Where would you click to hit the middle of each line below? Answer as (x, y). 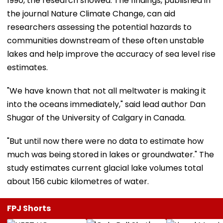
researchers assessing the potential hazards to (99, 27)
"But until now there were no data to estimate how (105, 141)
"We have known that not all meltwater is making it (107, 91)
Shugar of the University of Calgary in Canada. (96, 117)
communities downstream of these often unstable (106, 40)
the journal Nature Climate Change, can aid (91, 13)
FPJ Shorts (29, 208)
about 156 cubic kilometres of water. (78, 181)
